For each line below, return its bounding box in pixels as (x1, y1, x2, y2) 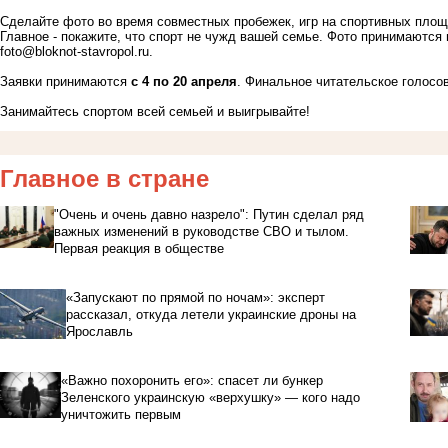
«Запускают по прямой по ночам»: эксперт (65, 290, 325, 306)
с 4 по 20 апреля (131, 74, 237, 90)
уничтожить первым (60, 407, 181, 423)
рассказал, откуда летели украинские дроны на (65, 307, 356, 323)
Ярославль (65, 324, 133, 340)
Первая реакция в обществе (54, 241, 225, 257)
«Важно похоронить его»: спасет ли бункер (60, 373, 323, 389)
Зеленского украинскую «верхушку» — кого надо (60, 390, 360, 406)
